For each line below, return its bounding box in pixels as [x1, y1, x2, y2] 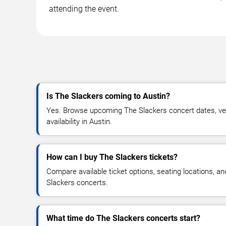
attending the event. [49, 4, 119, 14]
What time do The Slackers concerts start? [46, 213, 200, 223]
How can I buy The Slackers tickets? [46, 152, 178, 162]
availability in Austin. [46, 117, 112, 126]
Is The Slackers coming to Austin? [46, 91, 170, 101]
